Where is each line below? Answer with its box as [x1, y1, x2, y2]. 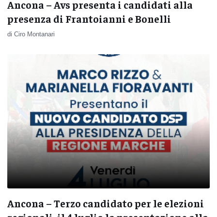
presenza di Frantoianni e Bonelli [7, 12, 171, 25]
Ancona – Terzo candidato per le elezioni [7, 196, 204, 210]
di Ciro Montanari [7, 30, 55, 38]
